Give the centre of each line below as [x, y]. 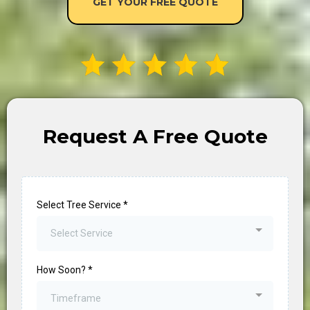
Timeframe [76, 298]
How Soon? [62, 270]
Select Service [82, 233]
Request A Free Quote [155, 136]
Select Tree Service [80, 204]
